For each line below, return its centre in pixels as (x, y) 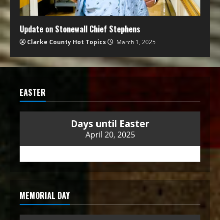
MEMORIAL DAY (45, 195)
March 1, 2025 (135, 42)
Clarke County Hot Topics (67, 42)
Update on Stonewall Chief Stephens (80, 29)
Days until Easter (110, 123)
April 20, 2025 (110, 134)
